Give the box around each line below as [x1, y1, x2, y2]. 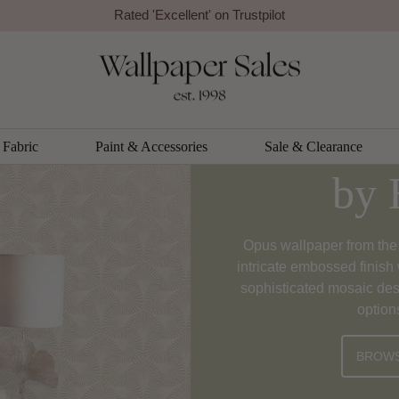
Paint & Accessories [95, 139, 208, 154]
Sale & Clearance [265, 139, 362, 154]
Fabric [3, 139, 38, 154]
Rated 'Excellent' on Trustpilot [114, 7, 285, 22]
